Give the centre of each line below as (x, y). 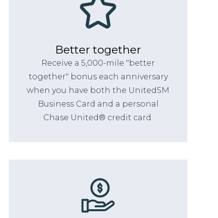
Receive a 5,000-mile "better (98, 63)
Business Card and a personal (98, 104)
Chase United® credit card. (98, 117)
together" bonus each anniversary (98, 76)
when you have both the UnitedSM (98, 90)
